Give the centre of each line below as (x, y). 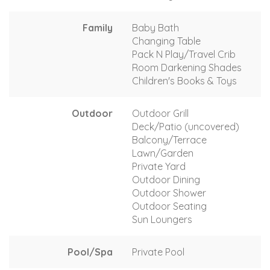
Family (98, 27)
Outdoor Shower (169, 193)
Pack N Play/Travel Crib (184, 54)
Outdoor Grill (160, 113)
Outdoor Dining (166, 179)
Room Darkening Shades (187, 67)
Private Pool (158, 252)
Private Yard (159, 166)
